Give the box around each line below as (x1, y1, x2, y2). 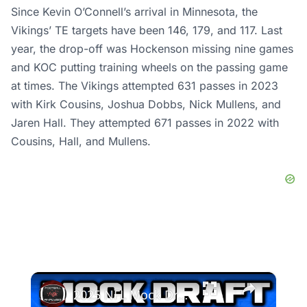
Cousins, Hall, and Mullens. (11, 134, 151, 148)
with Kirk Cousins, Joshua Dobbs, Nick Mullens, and (11, 97, 281, 111)
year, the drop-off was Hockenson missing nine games (11, 41, 293, 56)
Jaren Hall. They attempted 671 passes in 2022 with (11, 115, 279, 130)
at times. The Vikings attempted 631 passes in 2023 (11, 78, 278, 93)
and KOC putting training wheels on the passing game (11, 60, 288, 74)
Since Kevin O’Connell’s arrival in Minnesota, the (11, 4, 258, 19)
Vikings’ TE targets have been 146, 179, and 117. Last (11, 23, 282, 37)
